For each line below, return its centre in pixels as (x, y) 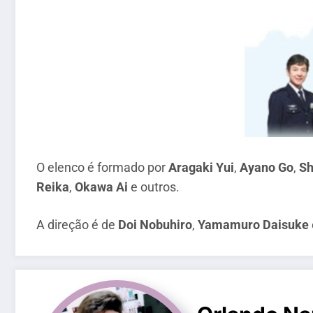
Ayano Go (267, 168)
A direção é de (77, 224)
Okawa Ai (101, 187)
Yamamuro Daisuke (253, 224)
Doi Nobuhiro (155, 224)
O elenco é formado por (101, 168)
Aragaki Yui (200, 168)
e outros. (154, 187)
